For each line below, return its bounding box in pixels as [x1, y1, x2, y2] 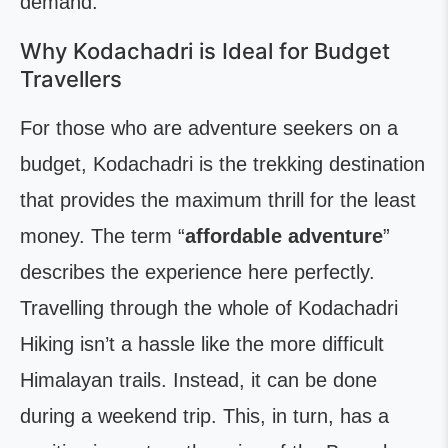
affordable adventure [185, 225, 383, 247]
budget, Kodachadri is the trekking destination [20, 153, 425, 175]
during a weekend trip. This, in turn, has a [20, 405, 389, 427]
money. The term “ [20, 225, 185, 247]
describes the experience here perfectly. [20, 261, 375, 283]
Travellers [20, 66, 122, 92]
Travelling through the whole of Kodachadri [20, 297, 398, 319]
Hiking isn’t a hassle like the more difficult [20, 333, 384, 355]
